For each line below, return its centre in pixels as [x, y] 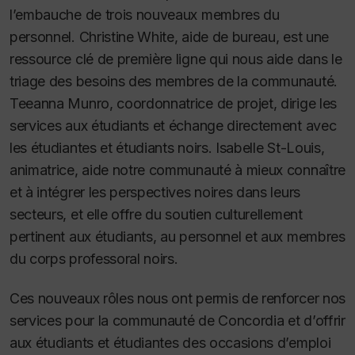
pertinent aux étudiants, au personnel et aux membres [177, 236]
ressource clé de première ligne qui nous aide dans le [176, 59]
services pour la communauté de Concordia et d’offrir [177, 321]
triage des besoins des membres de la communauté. [174, 81]
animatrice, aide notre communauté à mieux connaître [177, 170]
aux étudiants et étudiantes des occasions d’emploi [170, 343]
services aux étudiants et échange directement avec [173, 125]
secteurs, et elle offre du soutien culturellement [156, 214]
